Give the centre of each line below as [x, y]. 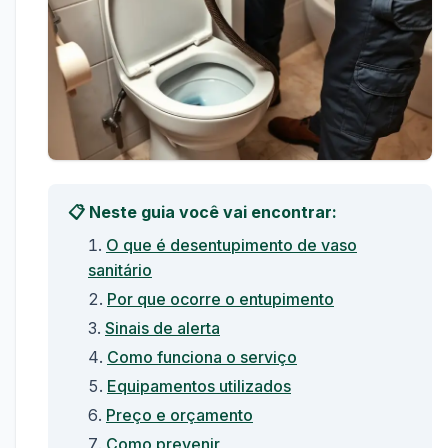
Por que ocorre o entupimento [220, 299]
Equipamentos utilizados [199, 386]
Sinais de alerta [162, 328]
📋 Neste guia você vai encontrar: [202, 212]
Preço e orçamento [179, 415]
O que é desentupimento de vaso [231, 245]
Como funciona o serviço [202, 357]
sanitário [120, 270]
